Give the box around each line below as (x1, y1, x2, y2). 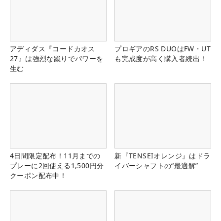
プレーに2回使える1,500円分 (10, 160, 104, 170)
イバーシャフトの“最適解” (114, 160, 198, 170)
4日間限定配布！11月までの (10, 150, 101, 160)
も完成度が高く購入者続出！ (114, 54, 207, 64)
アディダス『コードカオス (10, 44, 95, 54)
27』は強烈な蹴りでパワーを (10, 54, 104, 64)
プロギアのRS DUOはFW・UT (114, 44, 211, 54)
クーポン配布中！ (10, 170, 67, 180)
